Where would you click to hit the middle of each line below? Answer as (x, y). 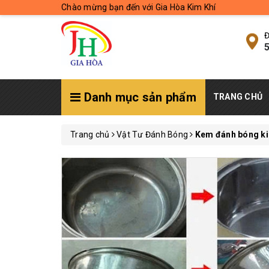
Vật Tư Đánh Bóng (152, 134)
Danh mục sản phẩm (138, 97)
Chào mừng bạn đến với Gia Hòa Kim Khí (139, 7)
